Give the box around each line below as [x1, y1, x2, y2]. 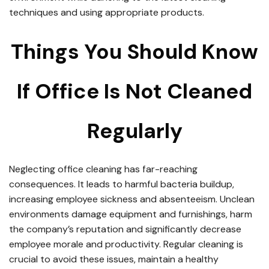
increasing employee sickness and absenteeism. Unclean [9, 192, 255, 205]
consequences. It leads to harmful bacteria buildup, [9, 177, 234, 190]
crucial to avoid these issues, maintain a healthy [9, 252, 219, 265]
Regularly [86, 117, 183, 145]
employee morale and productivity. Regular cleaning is [9, 237, 243, 250]
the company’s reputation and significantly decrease [9, 222, 241, 235]
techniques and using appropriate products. [9, 5, 204, 19]
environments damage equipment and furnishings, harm [9, 207, 252, 220]
